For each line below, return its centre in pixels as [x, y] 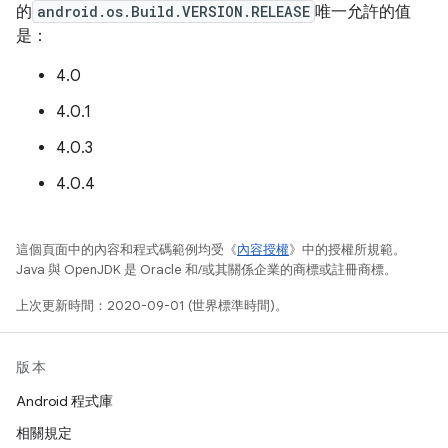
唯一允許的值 [363, 12]
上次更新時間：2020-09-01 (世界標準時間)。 [152, 305]
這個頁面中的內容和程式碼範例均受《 [126, 249]
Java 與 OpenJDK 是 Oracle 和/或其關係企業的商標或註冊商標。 [206, 269]
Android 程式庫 [64, 401]
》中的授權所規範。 [347, 249]
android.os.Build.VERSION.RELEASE [173, 11]
